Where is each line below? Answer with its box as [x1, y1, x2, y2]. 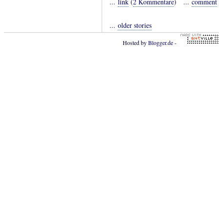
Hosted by [123, 39, 148, 47]
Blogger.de [148, 39, 173, 47]
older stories [118, 21, 152, 30]
